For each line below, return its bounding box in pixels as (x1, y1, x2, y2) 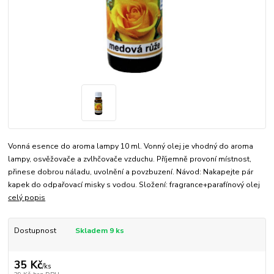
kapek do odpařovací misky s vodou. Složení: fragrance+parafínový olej (8, 179, 261, 190)
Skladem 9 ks (75, 225, 124, 235)
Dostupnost (13, 225, 56, 235)
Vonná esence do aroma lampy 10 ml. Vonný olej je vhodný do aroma (8, 141, 254, 151)
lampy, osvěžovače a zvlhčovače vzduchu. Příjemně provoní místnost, (8, 154, 252, 164)
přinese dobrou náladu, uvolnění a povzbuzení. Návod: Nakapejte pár (8, 166, 254, 177)
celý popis (8, 192, 46, 202)
